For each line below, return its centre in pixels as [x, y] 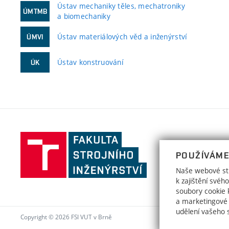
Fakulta [158, 138]
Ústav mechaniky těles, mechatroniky [121, 6]
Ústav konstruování [90, 62]
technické [163, 202]
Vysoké [158, 176]
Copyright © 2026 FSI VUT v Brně [66, 216]
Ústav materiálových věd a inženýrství [122, 37]
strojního [161, 151]
